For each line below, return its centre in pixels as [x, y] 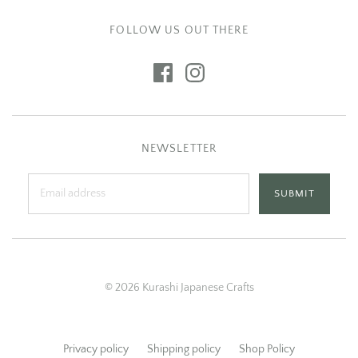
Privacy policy [96, 350]
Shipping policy [184, 350]
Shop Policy [267, 350]
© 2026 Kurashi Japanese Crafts [179, 288]
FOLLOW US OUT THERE [179, 31]
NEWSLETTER [179, 149]
